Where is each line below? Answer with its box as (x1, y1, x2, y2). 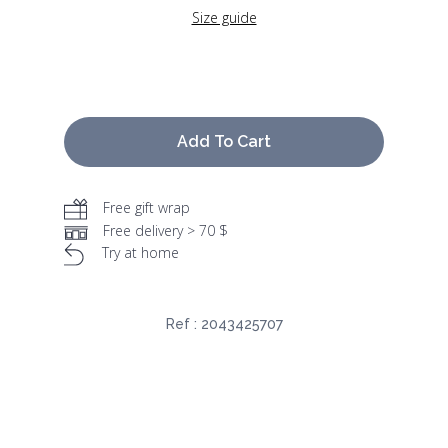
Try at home (102, 243, 179, 263)
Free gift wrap (103, 198, 190, 218)
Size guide (191, 8, 257, 28)
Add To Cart (177, 132, 271, 152)
